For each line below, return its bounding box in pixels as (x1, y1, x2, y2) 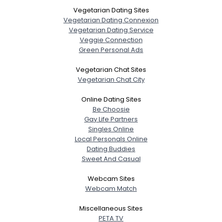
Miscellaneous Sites (79, 204, 143, 213)
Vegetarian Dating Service (68, 25, 154, 35)
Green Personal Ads (79, 45, 143, 55)
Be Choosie (92, 105, 130, 114)
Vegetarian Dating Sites (73, 5, 149, 15)
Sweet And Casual (81, 154, 141, 164)
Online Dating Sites (81, 95, 141, 104)
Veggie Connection (79, 35, 143, 45)
